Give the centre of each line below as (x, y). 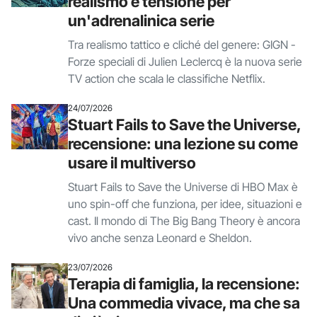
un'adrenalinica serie (141, 21)
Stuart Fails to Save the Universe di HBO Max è (183, 187)
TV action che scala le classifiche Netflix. (167, 79)
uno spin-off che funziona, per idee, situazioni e (185, 204)
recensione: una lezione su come (183, 144)
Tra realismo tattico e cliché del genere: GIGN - (182, 45)
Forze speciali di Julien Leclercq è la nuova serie (185, 62)
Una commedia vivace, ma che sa (184, 303)
